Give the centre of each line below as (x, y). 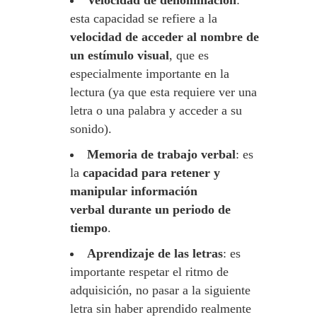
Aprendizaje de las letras (155, 253)
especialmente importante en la (150, 74)
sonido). (91, 129)
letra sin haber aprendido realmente (161, 309)
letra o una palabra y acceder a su (156, 110)
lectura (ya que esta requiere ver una (163, 92)
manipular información (134, 191)
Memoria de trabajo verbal (161, 154)
